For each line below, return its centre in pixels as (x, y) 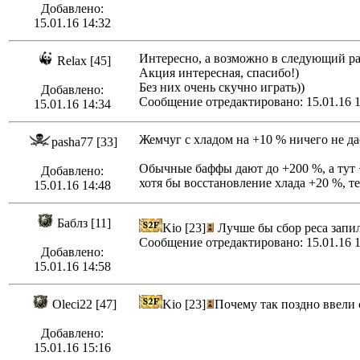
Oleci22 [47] (84, 305)
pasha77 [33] (84, 142)
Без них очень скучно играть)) (222, 88)
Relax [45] (84, 61)
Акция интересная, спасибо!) (219, 73)
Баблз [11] (84, 223)
